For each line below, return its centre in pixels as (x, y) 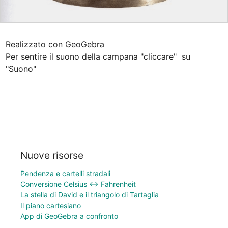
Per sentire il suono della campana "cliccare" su (98, 57)
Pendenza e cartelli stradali (65, 173)
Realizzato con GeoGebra (55, 45)
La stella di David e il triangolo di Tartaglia (90, 194)
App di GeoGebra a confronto (69, 216)
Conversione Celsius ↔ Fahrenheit (78, 184)
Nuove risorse (52, 155)
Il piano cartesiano (51, 205)
